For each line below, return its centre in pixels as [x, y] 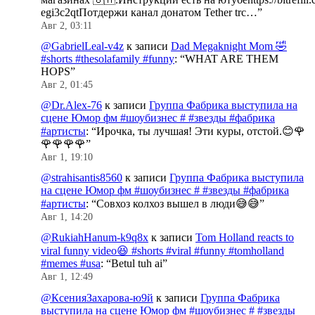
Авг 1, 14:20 [67, 217]
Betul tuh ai [137, 264]
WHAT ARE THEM [232, 58]
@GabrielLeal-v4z [82, 46]
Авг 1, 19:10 [67, 157]
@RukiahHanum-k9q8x [95, 238]
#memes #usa [71, 264]
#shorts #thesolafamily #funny [108, 58]
